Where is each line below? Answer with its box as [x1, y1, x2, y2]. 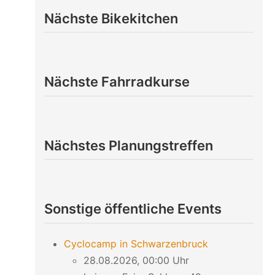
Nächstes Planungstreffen [44, 137, 213, 153]
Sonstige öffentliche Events [44, 201, 222, 217]
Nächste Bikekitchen [44, 10, 178, 26]
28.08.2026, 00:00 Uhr [83, 254, 189, 266]
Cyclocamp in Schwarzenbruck [63, 237, 208, 250]
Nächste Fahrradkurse [44, 74, 190, 90]
